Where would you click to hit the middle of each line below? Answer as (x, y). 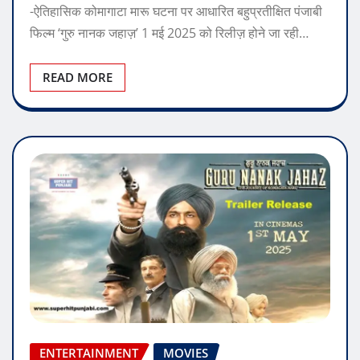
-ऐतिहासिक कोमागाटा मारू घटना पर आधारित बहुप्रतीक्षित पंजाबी (176, 12)
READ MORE (78, 78)
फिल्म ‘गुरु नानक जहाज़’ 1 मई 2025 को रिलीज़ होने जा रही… (169, 33)
